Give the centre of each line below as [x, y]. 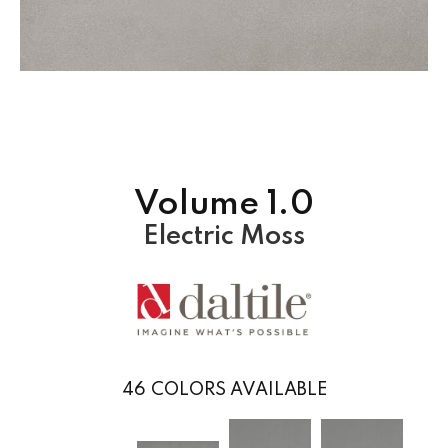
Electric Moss [224, 236]
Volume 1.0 [224, 204]
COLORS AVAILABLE [238, 390]
